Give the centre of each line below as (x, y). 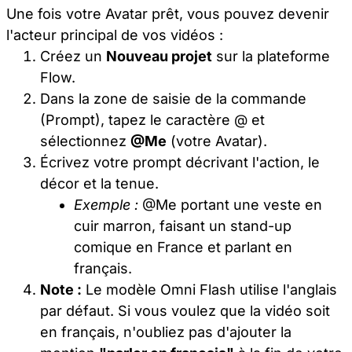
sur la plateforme (271, 57)
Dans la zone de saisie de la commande (174, 99)
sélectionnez (86, 141)
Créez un (73, 57)
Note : (61, 290)
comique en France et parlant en (183, 247)
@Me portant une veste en (231, 205)
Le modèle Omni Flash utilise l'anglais (210, 290)
